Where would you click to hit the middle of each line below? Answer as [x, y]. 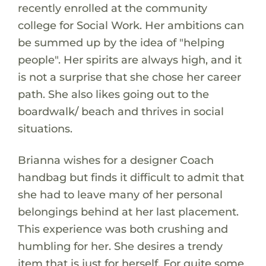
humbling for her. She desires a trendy [120, 246]
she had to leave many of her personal [120, 194]
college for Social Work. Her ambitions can [131, 25]
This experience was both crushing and [123, 229]
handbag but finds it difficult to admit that [131, 177]
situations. [45, 128]
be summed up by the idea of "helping [121, 42]
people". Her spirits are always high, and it [129, 59]
